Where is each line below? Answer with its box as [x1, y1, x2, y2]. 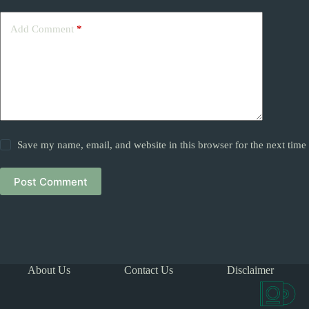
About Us [28, 264, 70, 277]
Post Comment [14, 175, 88, 188]
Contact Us [123, 264, 173, 277]
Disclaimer [226, 264, 274, 277]
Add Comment [10, 23, 74, 34]
